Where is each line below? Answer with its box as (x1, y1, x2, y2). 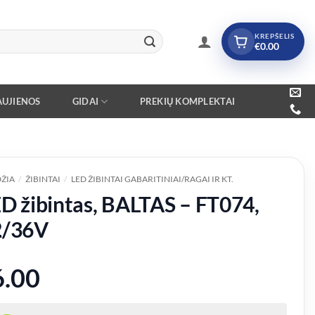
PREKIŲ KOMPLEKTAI (139, 95, 236, 107)
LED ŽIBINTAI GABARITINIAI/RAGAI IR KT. (70, 174, 233, 184)
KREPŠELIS (254, 31, 295, 40)
